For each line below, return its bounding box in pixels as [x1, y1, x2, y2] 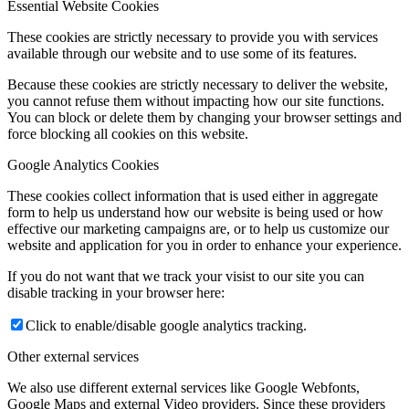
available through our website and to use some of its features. [7, 46, 357, 61]
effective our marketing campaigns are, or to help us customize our [7, 221, 389, 236]
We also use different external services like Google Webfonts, [7, 380, 360, 395]
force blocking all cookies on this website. [7, 126, 248, 142]
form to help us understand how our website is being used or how [7, 204, 383, 220]
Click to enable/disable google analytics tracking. [26, 318, 307, 333]
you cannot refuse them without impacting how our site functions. [7, 93, 384, 109]
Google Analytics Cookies [7, 157, 159, 173]
